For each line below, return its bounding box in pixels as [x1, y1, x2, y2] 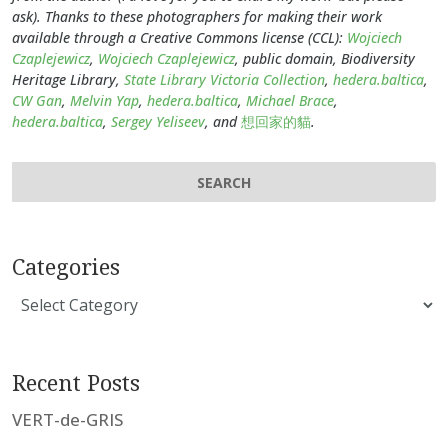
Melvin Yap [70, 90, 139, 110]
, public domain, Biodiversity [235, 48, 415, 68]
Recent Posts [12, 367, 140, 398]
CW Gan [12, 90, 62, 110]
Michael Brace [246, 90, 334, 110]
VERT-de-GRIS [12, 408, 123, 432]
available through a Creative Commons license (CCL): [12, 27, 347, 47]
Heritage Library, [12, 69, 124, 89]
